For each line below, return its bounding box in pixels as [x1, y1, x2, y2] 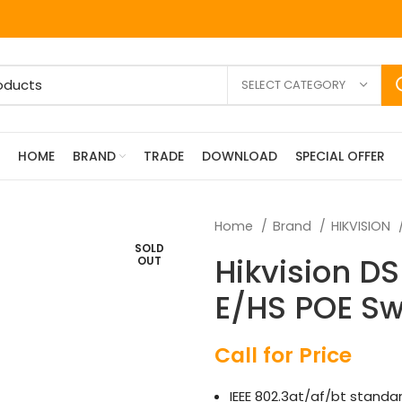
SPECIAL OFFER [294, 147, 385, 165]
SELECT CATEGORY [241, 75, 345, 93]
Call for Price [214, 341, 352, 370]
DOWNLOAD [201, 147, 277, 165]
